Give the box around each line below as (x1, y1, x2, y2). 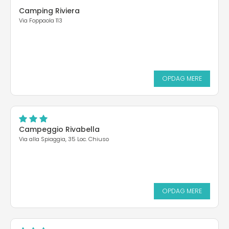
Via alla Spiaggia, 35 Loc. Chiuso (19, 135, 109, 144)
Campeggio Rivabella (19, 124, 100, 135)
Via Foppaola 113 (19, 16, 62, 25)
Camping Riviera (19, 6, 80, 16)
